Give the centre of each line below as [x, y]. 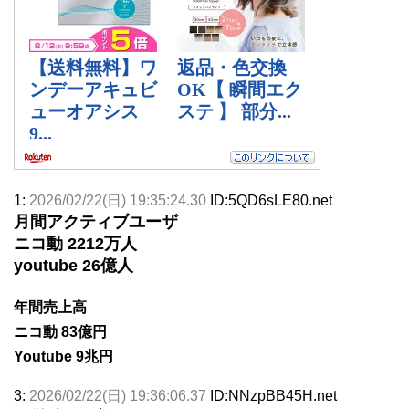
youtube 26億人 [73, 265]
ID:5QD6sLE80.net [271, 200]
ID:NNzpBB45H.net [273, 395]
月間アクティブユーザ [96, 221]
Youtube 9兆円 [63, 356]
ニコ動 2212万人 [75, 243]
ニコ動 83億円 [60, 331]
